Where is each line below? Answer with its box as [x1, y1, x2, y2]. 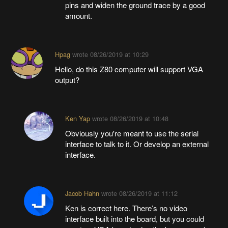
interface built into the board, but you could [65, 213, 204, 224]
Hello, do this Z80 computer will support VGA [54, 64, 203, 75]
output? [54, 74, 79, 85]
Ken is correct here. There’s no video [65, 203, 187, 214]
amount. [65, 10, 92, 21]
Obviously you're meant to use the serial [65, 128, 198, 139]
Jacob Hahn [65, 188, 99, 198]
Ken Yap [65, 113, 90, 124]
